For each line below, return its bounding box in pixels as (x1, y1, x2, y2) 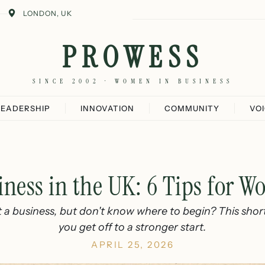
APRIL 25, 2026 (91, 239, 174, 250)
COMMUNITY (164, 104, 219, 113)
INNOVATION (80, 104, 134, 113)
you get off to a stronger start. (59, 221, 206, 234)
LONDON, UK (22, 9, 72, 18)
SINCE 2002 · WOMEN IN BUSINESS (32, 77, 233, 85)
